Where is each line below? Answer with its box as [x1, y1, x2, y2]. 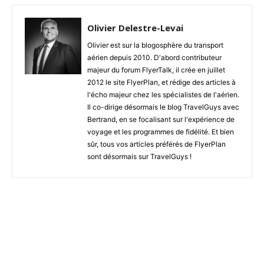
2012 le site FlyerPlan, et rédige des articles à [87, 77, 236, 87]
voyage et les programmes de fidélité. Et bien [87, 127, 234, 136]
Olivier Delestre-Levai [87, 21, 183, 34]
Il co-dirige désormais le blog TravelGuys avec [87, 102, 239, 111]
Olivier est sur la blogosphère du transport [87, 40, 223, 49]
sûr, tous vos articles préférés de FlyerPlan [87, 139, 226, 148]
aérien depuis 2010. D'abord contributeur [87, 52, 222, 62]
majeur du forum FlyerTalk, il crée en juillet [87, 65, 225, 74]
